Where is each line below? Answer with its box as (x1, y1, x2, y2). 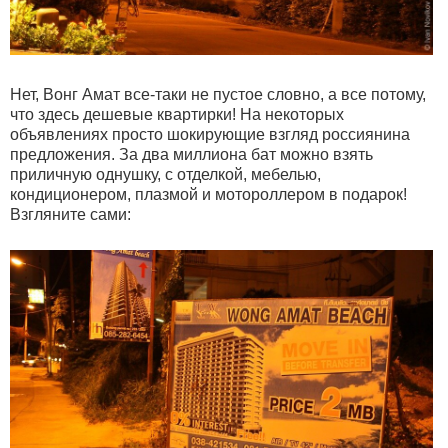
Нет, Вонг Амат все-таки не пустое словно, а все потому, (10, 86, 426, 103)
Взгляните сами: (10, 206, 131, 223)
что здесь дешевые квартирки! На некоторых (10, 106, 344, 123)
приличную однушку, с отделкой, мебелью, (10, 166, 321, 183)
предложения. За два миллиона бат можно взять (10, 146, 373, 163)
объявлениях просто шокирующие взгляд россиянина (10, 126, 410, 143)
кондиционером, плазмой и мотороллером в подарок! (10, 186, 407, 203)
